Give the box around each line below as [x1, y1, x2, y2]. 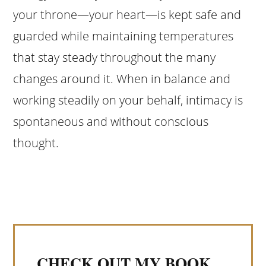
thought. [13, 134, 59, 151]
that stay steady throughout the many [13, 49, 216, 65]
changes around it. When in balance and [13, 70, 231, 87]
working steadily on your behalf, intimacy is [13, 91, 243, 108]
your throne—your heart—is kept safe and [13, 6, 242, 23]
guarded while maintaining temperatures [13, 27, 234, 44]
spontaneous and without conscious [13, 113, 209, 129]
